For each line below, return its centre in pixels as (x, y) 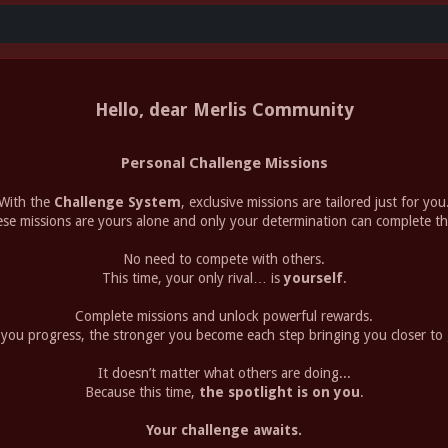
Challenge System (117, 202)
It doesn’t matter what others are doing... (224, 373)
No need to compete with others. (224, 259)
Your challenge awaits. (224, 430)
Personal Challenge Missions (224, 163)
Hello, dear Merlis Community (224, 109)
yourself (313, 278)
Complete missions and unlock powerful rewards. (224, 316)
